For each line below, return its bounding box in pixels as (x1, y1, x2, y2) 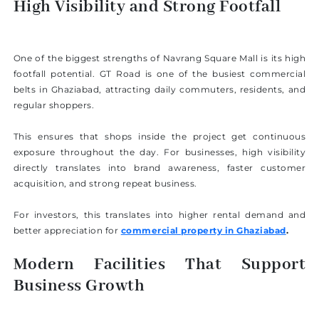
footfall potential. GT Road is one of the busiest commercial (13, 68, 306, 80)
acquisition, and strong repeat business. (13, 178, 197, 189)
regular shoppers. (13, 100, 95, 111)
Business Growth (13, 276, 145, 298)
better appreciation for (13, 225, 121, 236)
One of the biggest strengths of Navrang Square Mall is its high (13, 53, 306, 64)
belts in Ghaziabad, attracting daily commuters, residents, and (13, 84, 306, 95)
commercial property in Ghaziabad (120, 225, 286, 236)
